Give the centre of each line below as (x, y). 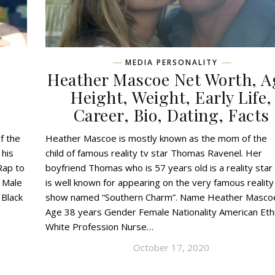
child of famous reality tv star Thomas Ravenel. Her (154, 153)
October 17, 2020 (171, 247)
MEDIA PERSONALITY (171, 62)
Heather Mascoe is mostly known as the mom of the (156, 138)
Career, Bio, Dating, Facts (171, 114)
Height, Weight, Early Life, (171, 97)
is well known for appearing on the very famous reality (160, 182)
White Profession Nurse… (99, 226)
